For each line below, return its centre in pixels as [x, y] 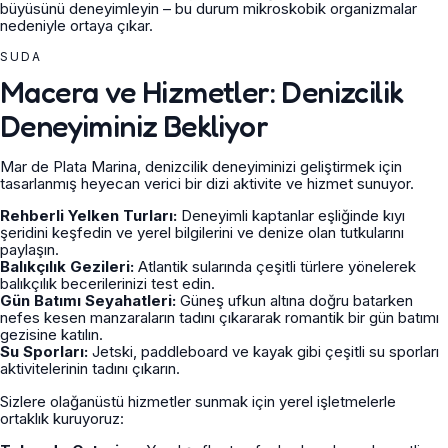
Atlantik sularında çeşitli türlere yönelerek [275, 266]
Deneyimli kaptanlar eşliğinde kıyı [291, 215]
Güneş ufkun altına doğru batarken [294, 300]
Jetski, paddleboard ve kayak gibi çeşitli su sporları [263, 351]
